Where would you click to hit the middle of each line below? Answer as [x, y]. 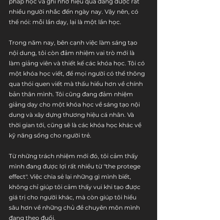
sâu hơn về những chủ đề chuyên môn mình [75, 207]
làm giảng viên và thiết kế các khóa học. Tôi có [78, 63]
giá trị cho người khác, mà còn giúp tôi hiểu [73, 197]
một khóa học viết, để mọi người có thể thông [78, 73]
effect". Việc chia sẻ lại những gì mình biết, [71, 177]
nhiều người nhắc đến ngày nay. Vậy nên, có [74, 12]
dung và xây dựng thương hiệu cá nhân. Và [72, 115]
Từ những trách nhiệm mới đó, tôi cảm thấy [74, 156]
